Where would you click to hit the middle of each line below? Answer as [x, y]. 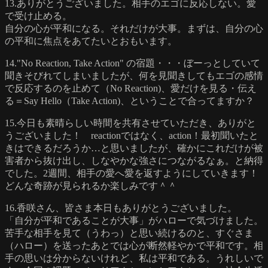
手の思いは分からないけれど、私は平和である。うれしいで [134, 258]
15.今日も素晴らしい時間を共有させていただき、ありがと [130, 123]
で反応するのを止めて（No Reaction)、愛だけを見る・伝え [131, 88]
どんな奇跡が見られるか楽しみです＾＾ [91, 185]
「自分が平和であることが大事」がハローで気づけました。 [134, 220]
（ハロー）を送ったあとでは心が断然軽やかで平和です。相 [134, 245]
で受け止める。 [38, 16]
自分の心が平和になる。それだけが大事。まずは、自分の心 [134, 28]
